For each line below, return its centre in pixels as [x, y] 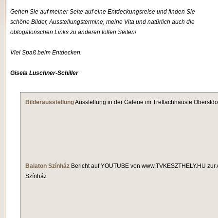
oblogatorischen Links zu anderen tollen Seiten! [73, 32]
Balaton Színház [47, 166]
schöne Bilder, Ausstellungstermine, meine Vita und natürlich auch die [102, 22]
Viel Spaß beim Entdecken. [46, 53]
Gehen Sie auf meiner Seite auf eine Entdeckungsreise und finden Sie [103, 12]
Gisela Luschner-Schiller [44, 73]
